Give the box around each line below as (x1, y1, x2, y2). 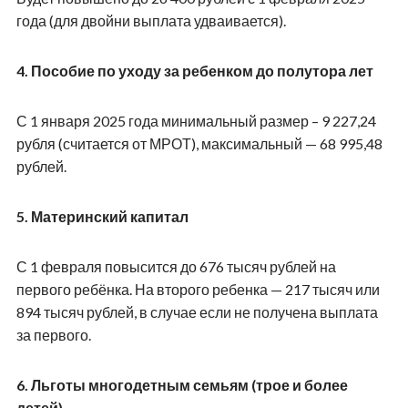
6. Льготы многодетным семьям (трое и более (15, 375, 348, 393)
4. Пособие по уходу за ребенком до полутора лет (15, 61, 373, 79)
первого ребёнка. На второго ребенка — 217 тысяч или (15, 280, 380, 298)
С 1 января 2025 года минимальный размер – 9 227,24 (15, 111, 376, 129)
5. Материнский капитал (15, 207, 189, 225)
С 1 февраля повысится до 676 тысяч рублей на (15, 257, 336, 275)
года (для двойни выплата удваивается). (15, 11, 286, 29)
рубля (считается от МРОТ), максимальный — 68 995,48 (15, 134, 382, 152)
